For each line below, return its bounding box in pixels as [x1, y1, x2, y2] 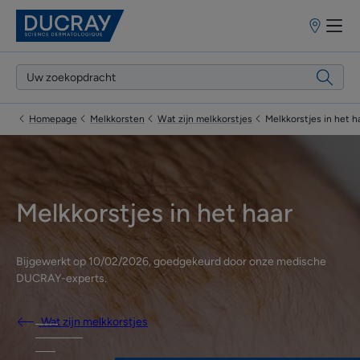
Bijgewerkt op [16, 255, 88, 268]
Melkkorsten [90, 113, 145, 125]
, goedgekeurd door [149, 255, 249, 268]
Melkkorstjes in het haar [16, 198, 292, 228]
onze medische [249, 255, 326, 268]
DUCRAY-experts [16, 272, 104, 285]
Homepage [29, 113, 77, 125]
